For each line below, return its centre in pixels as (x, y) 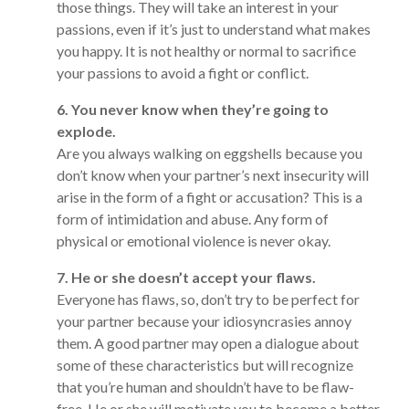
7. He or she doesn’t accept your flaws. (186, 277)
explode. (86, 131)
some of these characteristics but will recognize (205, 365)
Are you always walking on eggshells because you (210, 153)
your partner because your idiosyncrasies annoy (204, 321)
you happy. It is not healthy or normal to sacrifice (206, 51)
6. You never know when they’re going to (193, 109)
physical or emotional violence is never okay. (194, 241)
